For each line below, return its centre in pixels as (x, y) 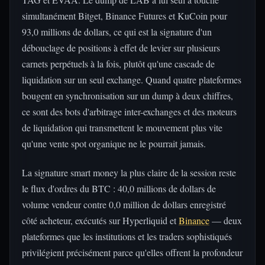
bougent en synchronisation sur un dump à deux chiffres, (127, 96)
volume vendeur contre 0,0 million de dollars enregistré (124, 204)
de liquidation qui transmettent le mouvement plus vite (122, 127)
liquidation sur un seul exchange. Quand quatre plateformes (132, 80)
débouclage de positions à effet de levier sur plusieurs (121, 48)
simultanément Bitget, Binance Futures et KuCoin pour (125, 16)
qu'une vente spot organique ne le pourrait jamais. (114, 143)
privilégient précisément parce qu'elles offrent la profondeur (132, 252)
